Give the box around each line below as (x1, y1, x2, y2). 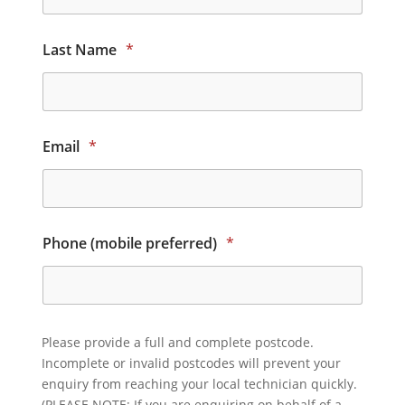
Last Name (42, 40, 120, 61)
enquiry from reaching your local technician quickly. (41, 375, 357, 393)
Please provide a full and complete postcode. (41, 334, 314, 352)
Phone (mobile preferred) (42, 233, 221, 254)
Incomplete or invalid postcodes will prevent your (41, 354, 341, 372)
